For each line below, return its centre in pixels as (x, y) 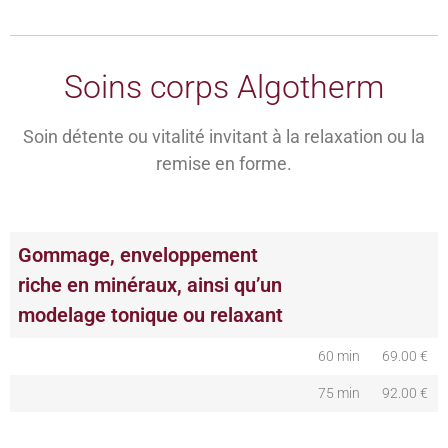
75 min (339, 393)
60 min (339, 356)
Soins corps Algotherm (224, 87)
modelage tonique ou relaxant (150, 314)
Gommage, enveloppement (138, 254)
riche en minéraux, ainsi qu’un (150, 284)
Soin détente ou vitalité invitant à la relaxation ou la (224, 137)
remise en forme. (224, 164)
